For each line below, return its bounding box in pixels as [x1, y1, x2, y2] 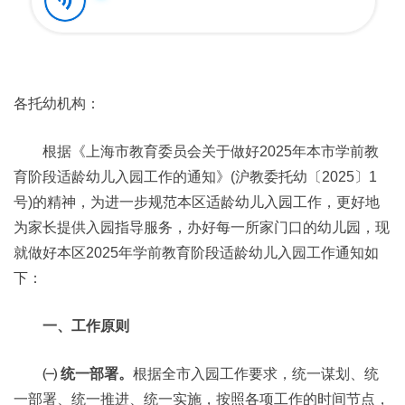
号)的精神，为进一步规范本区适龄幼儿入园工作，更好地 [14, 194, 380, 210]
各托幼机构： [14, 96, 100, 111]
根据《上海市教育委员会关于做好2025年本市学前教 [42, 144, 379, 159]
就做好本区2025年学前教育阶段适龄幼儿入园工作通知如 [14, 245, 379, 260]
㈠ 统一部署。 [42, 366, 133, 381]
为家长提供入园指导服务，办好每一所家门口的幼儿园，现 [14, 220, 390, 235]
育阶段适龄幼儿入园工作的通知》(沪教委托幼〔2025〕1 [14, 169, 377, 184]
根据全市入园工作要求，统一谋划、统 [133, 366, 379, 381]
